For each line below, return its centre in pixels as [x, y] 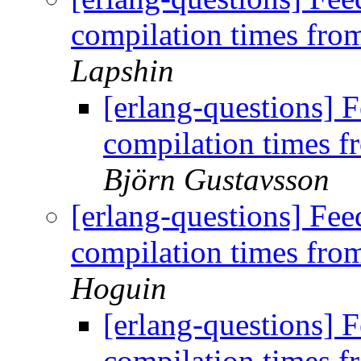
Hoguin [119, 288]
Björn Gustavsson [216, 180]
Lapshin [122, 71]
